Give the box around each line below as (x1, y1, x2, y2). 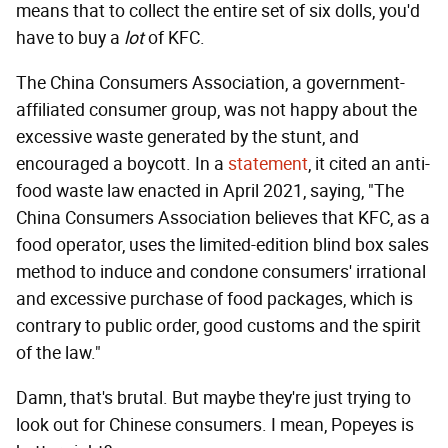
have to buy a (16, 26, 124, 49)
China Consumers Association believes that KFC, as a (16, 206, 430, 229)
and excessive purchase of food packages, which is (16, 287, 413, 310)
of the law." (16, 341, 101, 364)
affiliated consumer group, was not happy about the (16, 98, 417, 121)
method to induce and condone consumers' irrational (16, 260, 426, 283)
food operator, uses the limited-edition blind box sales (16, 233, 429, 256)
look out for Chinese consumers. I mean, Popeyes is (16, 413, 414, 436)
